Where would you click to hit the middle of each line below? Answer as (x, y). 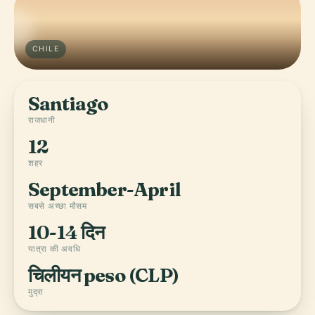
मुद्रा (36, 291)
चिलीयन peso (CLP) (103, 275)
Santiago (68, 104)
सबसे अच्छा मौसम (58, 206)
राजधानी (42, 120)
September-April (104, 189)
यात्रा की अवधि (54, 249)
